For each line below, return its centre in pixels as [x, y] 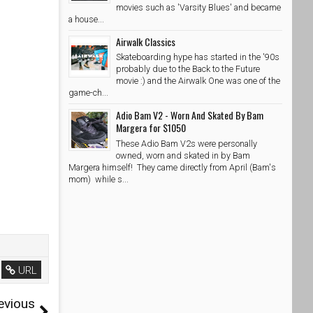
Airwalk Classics [146, 41]
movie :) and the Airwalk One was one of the [198, 81]
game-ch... [88, 93]
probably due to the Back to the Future [188, 69]
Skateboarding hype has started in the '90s [198, 57]
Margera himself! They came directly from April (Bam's [172, 168]
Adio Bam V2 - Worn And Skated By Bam [190, 115]
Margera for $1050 [151, 128]
